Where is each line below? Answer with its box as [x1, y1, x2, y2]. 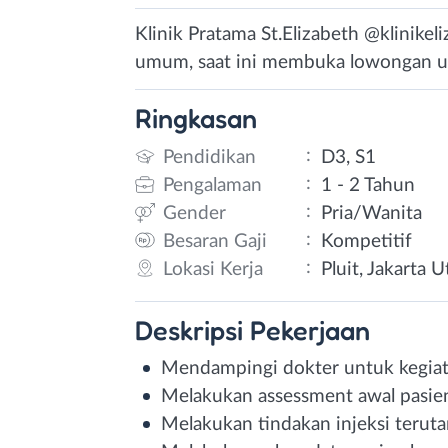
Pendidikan [163, 147, 256, 167]
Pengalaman [163, 175, 262, 195]
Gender [163, 203, 226, 223]
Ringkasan [135, 102, 257, 134]
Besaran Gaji [163, 231, 267, 251]
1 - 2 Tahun [321, 175, 416, 195]
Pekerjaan [250, 313, 370, 346]
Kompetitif [321, 231, 413, 251]
